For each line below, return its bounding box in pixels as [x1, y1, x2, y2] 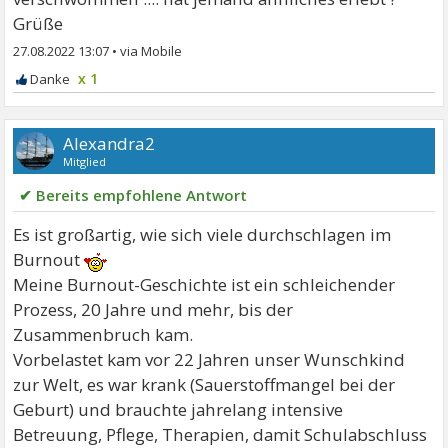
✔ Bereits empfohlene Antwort [19, 185, 248, 205]
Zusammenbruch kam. [13, 323, 194, 346]
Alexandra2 [63, 132, 156, 155]
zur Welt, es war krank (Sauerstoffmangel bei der [13, 373, 396, 396]
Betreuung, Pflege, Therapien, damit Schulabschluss [13, 423, 428, 446]
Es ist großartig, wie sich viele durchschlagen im [13, 223, 392, 246]
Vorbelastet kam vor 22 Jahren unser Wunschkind [13, 348, 406, 371]
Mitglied [63, 154, 107, 169]
